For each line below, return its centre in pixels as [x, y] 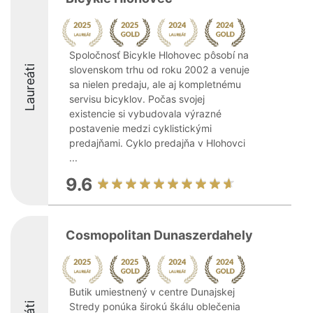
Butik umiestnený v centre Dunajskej [152, 292]
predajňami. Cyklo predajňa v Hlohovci [157, 143]
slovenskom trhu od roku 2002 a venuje [159, 70]
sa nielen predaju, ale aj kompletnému [155, 84]
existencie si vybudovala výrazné [145, 114]
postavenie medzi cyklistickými [140, 128]
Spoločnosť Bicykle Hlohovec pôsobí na [159, 55]
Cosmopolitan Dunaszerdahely [159, 235]
